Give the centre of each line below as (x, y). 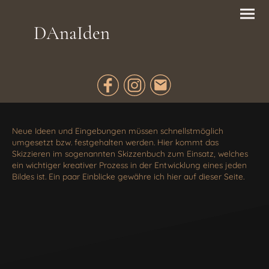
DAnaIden (72, 33)
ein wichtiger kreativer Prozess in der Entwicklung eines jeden (129, 165)
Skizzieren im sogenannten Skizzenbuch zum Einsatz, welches (130, 153)
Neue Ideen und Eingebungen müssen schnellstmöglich (118, 130)
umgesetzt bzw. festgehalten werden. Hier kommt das (115, 142)
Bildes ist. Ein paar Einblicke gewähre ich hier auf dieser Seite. (129, 176)
